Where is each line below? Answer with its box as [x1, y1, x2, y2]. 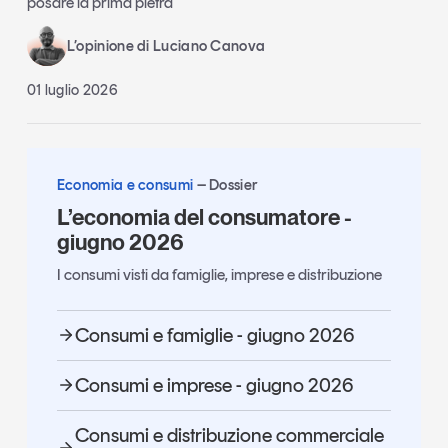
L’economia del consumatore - [56, 203, 352, 230]
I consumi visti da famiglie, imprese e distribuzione [56, 265, 382, 285]
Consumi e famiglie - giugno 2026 [74, 323, 354, 348]
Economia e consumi [56, 175, 197, 194]
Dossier [209, 175, 259, 194]
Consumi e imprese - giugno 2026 [74, 373, 353, 398]
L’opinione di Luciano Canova [66, 36, 266, 55]
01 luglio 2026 [26, 80, 119, 99]
